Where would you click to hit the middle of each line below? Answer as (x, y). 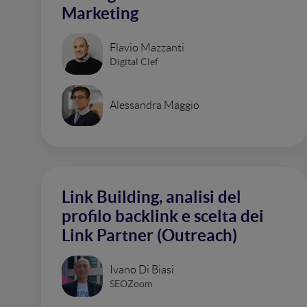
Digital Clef (134, 61)
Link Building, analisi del (151, 197)
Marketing (100, 13)
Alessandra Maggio (155, 105)
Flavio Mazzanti (147, 47)
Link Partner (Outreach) (149, 235)
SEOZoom (131, 283)
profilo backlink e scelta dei (163, 216)
